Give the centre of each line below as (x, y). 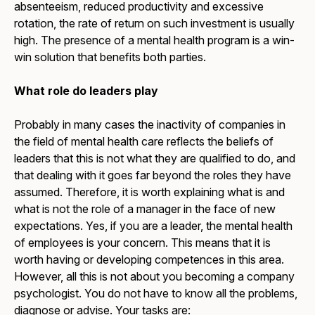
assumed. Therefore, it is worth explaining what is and (150, 192)
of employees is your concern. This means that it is (143, 243)
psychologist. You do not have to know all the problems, (156, 294)
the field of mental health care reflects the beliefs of (144, 142)
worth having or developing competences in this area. (149, 260)
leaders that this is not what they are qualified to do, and (155, 159)
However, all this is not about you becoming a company (155, 277)
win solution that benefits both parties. (110, 57)
